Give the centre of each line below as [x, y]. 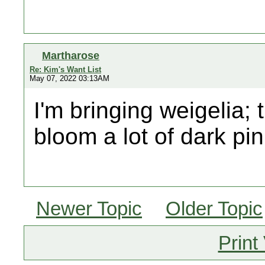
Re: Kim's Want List [65, 70]
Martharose [71, 55]
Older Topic [214, 209]
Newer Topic [89, 209]
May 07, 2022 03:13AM [70, 78]
